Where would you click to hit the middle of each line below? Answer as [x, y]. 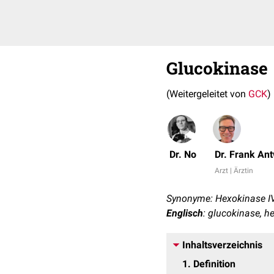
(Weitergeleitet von [207, 94]
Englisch [185, 213]
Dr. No [183, 154]
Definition [214, 264]
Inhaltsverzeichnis [222, 245]
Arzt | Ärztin [234, 171]
